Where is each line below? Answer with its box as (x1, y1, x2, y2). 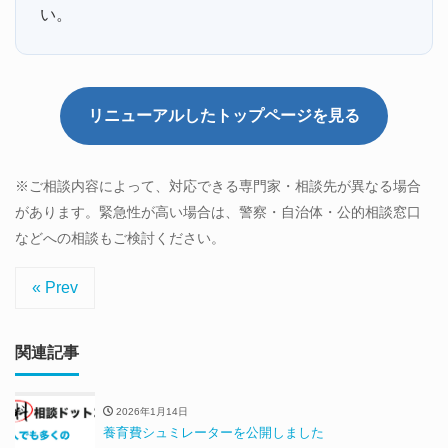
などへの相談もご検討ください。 (15, 229, 225, 246)
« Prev (32, 278, 78, 296)
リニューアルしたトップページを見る (88, 106, 360, 124)
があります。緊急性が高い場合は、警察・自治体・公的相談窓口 (15, 203, 421, 220)
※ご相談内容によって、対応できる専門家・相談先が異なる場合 (15, 177, 421, 194)
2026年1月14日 (113, 405, 188, 417)
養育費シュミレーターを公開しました (103, 425, 324, 441)
